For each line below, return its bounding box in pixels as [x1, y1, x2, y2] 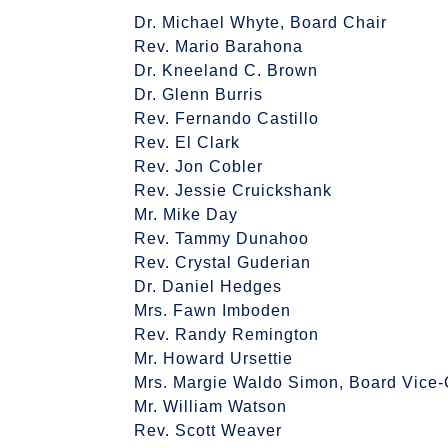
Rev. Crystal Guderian [134, 253, 312, 271]
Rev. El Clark [134, 133, 241, 151]
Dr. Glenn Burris [134, 85, 264, 103]
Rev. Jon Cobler [134, 157, 264, 175]
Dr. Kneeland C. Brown [134, 61, 319, 79]
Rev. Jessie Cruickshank [134, 181, 333, 199]
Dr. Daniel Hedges [134, 277, 283, 295]
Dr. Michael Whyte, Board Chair [134, 13, 388, 31]
